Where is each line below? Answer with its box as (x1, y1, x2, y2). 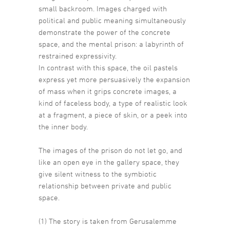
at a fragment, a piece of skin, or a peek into (39, 110, 187, 119)
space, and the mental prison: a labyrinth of (39, 39, 184, 48)
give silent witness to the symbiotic (39, 169, 157, 178)
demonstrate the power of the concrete (39, 27, 170, 36)
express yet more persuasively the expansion (39, 74, 190, 84)
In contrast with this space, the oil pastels (39, 63, 178, 72)
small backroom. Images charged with (39, 4, 167, 13)
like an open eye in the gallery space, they (39, 157, 179, 166)
